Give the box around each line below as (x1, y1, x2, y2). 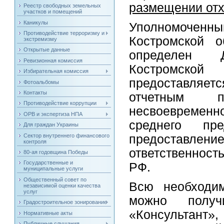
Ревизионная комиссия (23, 57, 83, 63)
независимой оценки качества (23, 182, 101, 188)
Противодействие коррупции (23, 100, 97, 106)
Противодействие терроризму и (23, 30, 105, 36)
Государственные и (23, 159, 73, 166)
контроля (23, 138, 47, 144)
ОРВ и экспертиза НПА (23, 110, 83, 117)
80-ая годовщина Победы (23, 148, 88, 155)
